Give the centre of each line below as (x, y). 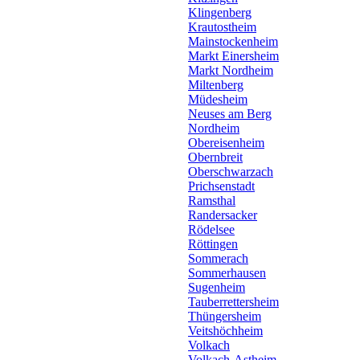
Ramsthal (212, 200)
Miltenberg (216, 85)
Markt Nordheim (231, 70)
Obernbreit (215, 157)
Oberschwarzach (231, 172)
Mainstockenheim (233, 41)
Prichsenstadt (221, 186)
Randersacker (223, 215)
